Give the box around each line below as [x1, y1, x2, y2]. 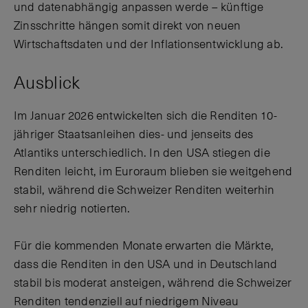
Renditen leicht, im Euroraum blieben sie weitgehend [14, 164, 293, 180]
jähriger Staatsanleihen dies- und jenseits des [14, 127, 254, 143]
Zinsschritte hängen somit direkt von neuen [14, 18, 241, 34]
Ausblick [14, 71, 80, 94]
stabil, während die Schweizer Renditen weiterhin [14, 183, 275, 199]
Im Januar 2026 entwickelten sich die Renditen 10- [14, 109, 277, 124]
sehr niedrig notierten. [14, 201, 131, 217]
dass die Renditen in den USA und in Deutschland [14, 257, 278, 273]
